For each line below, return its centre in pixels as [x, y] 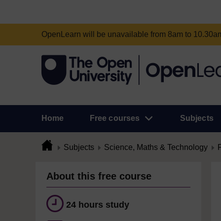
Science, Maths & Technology [156, 147]
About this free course [99, 176]
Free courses [115, 118]
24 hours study [98, 205]
